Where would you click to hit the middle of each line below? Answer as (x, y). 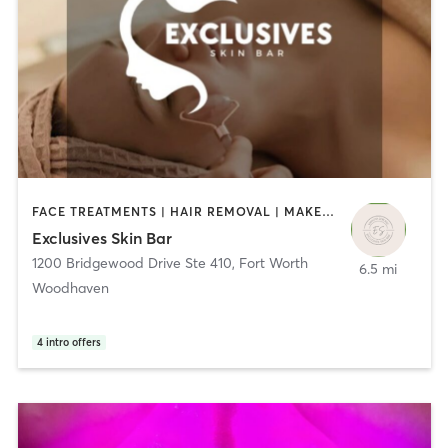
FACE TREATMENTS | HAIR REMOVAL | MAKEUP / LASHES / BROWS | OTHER (327, 212)
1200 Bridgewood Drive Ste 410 (131, 262)
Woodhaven (70, 287)
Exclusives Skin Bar (101, 237)
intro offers (73, 342)
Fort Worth (273, 262)
